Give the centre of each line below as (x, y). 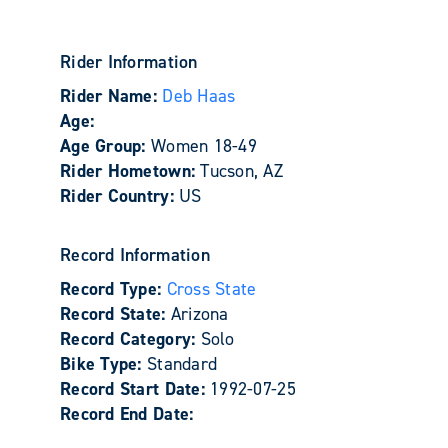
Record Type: (113, 288)
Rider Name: (111, 95)
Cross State (211, 288)
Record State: (115, 313)
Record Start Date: (135, 388)
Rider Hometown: (130, 170)
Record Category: (130, 338)
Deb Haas (199, 95)
